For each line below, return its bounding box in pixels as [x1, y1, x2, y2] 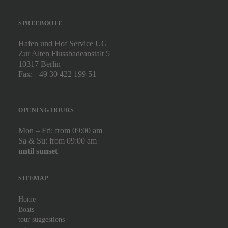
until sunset [18, 147, 58, 155]
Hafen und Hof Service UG [18, 39, 107, 48]
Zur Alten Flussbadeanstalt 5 [18, 49, 110, 58]
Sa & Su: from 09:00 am [18, 136, 97, 145]
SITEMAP [18, 175, 49, 182]
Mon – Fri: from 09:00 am [18, 126, 102, 135]
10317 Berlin [18, 60, 61, 68]
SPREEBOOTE [18, 20, 63, 27]
